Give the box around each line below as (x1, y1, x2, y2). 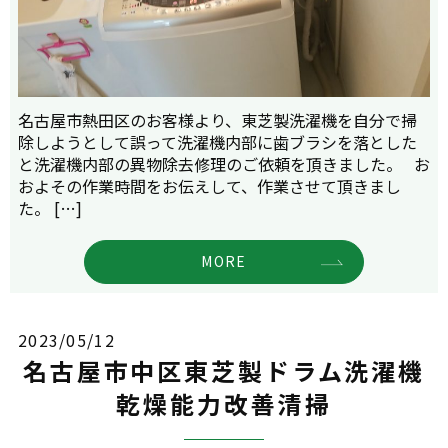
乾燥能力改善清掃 (116, 386, 332, 422)
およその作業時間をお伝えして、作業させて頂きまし (18, 174, 401, 199)
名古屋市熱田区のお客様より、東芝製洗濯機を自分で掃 (18, 108, 417, 133)
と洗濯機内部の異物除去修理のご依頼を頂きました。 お (18, 152, 430, 177)
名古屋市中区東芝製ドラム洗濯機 (22, 353, 426, 389)
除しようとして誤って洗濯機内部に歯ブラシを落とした (18, 130, 417, 155)
